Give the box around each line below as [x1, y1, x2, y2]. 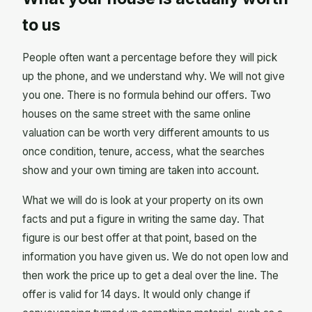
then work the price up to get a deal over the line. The [22, 268, 279, 282]
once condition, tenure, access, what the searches [22, 144, 265, 158]
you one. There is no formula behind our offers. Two [22, 88, 271, 102]
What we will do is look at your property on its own [22, 193, 263, 207]
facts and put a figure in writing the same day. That [22, 212, 264, 226]
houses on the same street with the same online [22, 107, 251, 120]
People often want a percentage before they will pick [22, 50, 277, 64]
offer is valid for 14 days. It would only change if [22, 287, 251, 301]
